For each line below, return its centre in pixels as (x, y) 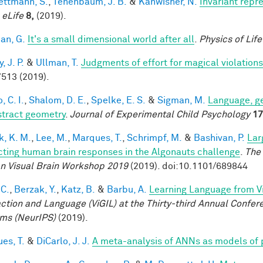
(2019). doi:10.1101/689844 (188, 166)
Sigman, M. (181, 100)
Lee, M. (52, 138)
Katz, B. (78, 189)
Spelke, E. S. (118, 100)
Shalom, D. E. (58, 100)
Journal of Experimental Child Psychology (160, 114)
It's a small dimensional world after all (111, 39)
